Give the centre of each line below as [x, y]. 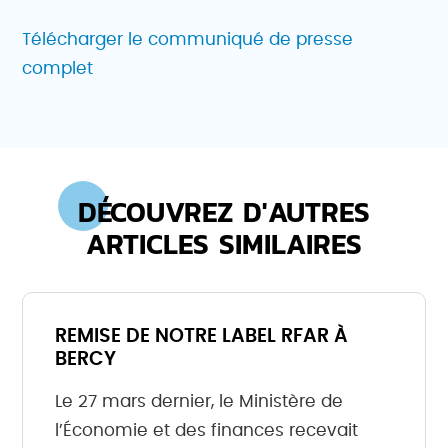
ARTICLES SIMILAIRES [224, 243]
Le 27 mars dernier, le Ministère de [199, 401]
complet [58, 68]
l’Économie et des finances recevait [207, 430]
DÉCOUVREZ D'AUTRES [224, 211]
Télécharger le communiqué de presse [188, 39]
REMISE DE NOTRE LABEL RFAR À [202, 336]
